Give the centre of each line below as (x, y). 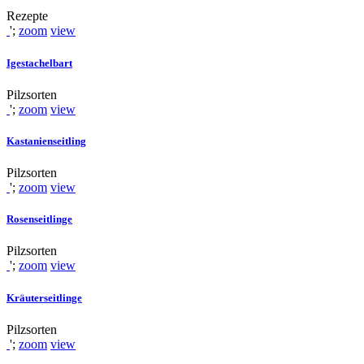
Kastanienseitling (46, 141)
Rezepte (27, 16)
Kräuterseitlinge (44, 297)
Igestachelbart (39, 63)
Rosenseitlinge (39, 219)
